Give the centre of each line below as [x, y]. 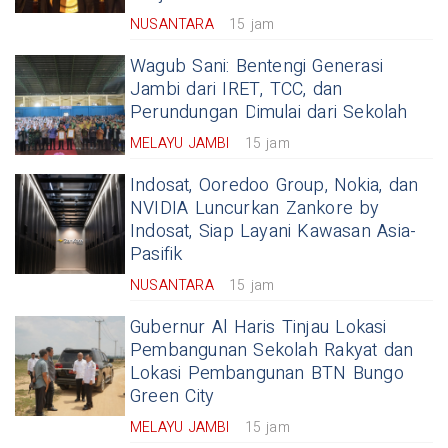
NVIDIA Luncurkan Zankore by [255, 208]
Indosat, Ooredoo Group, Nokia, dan [274, 185]
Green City [172, 396]
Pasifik [156, 254]
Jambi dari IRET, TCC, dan [236, 89]
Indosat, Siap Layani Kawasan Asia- [273, 231]
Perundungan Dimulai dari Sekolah [269, 112]
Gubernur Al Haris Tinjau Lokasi [258, 327]
